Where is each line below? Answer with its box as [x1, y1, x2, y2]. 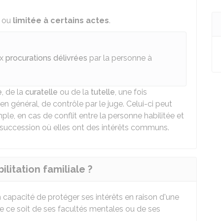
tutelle [91, 87, 115, 97]
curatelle [25, 87, 58, 97]
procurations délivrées [5, 53, 87, 63]
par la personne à [87, 53, 152, 63]
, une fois [115, 87, 147, 97]
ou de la [58, 87, 91, 97]
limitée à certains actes [13, 16, 109, 25]
